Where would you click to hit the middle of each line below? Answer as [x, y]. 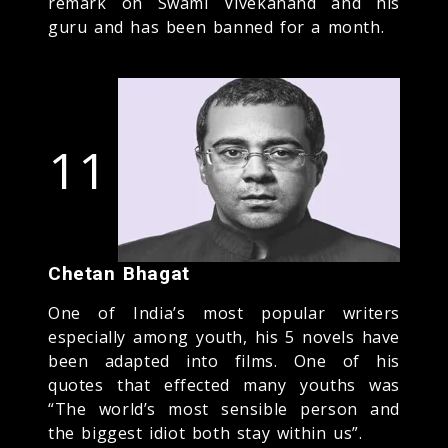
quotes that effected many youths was [224, 384]
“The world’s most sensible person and [224, 408]
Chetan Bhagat [119, 273]
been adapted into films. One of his [224, 360]
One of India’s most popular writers [224, 312]
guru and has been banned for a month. [216, 26]
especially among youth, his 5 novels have [224, 336]
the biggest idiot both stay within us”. [205, 432]
